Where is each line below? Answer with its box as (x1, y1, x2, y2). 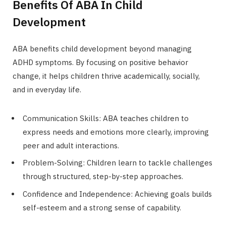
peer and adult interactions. (23, 140, 119, 150)
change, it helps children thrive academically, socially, (13, 71, 200, 81)
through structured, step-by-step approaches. (23, 172, 183, 182)
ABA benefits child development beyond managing (13, 43, 192, 53)
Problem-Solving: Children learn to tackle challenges (23, 158, 212, 168)
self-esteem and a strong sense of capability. (23, 202, 181, 212)
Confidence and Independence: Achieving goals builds (23, 189, 212, 199)
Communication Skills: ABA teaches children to (23, 113, 189, 123)
